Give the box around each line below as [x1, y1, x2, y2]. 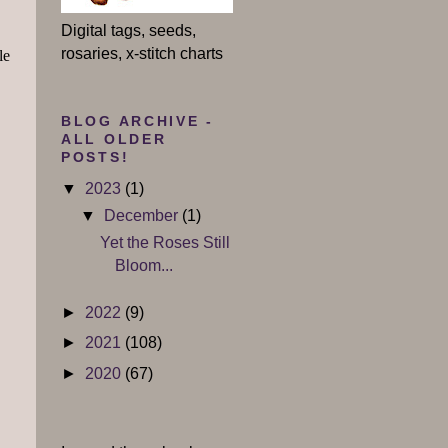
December [103, 207, 182, 225]
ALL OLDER [61, 132, 167, 148]
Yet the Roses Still [100, 234, 231, 252]
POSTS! [61, 150, 130, 166]
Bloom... [115, 257, 174, 275]
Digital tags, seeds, [61, 21, 196, 39]
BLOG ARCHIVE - [61, 114, 214, 130]
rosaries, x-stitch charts [61, 44, 223, 62]
